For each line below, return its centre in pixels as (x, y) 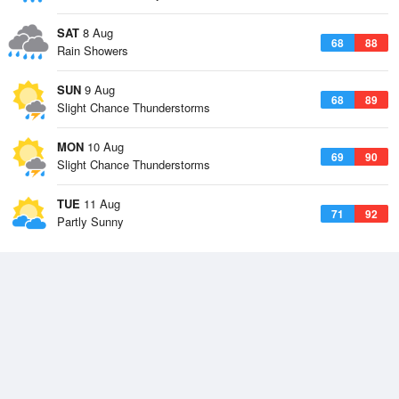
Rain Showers (93, 50)
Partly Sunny (90, 221)
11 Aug (100, 204)
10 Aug (104, 147)
